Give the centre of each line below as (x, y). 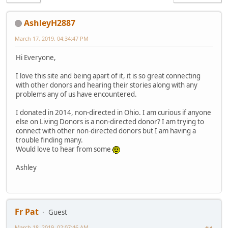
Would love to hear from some (64, 149)
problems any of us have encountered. (76, 94)
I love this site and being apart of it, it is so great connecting (108, 76)
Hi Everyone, (36, 58)
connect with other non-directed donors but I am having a (106, 131)
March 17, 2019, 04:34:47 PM (52, 38)
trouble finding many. (49, 140)
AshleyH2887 (50, 23)
